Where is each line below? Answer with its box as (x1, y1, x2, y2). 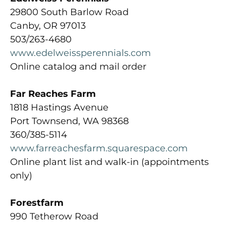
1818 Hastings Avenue (10, 101, 108, 113)
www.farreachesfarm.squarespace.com (10, 142, 188, 154)
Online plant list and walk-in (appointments (10, 156, 209, 167)
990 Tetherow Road (10, 210, 98, 222)
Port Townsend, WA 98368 (10, 115, 129, 127)
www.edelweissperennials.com (10, 47, 151, 59)
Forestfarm (10, 197, 64, 208)
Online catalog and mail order (10, 61, 146, 72)
